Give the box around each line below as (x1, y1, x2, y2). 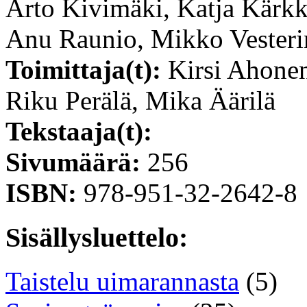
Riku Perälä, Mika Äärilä (5, 85, 275, 115)
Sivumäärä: (5, 147, 147, 177)
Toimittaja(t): (5, 54, 168, 84)
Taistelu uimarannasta (5, 267, 239, 297)
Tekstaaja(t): (5, 116, 152, 146)
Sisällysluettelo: (5, 221, 188, 253)
